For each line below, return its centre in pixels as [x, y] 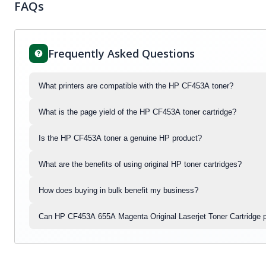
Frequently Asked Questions [121, 53]
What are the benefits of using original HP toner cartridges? [140, 164]
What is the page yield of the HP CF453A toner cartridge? [137, 112]
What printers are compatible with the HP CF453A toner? [136, 85]
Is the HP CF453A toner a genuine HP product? [120, 138]
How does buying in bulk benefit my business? [118, 190]
